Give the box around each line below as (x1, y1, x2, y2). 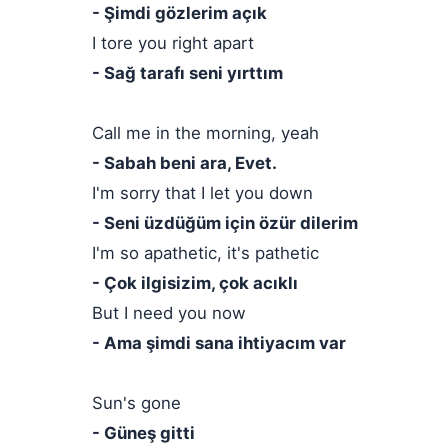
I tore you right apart (92, 33, 254, 53)
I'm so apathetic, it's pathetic (92, 243, 319, 263)
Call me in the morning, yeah (92, 123, 319, 143)
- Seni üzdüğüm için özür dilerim (92, 213, 358, 233)
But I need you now (92, 303, 246, 323)
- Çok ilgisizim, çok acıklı (92, 273, 298, 293)
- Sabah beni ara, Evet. (92, 153, 277, 173)
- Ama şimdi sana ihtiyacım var (92, 333, 346, 353)
